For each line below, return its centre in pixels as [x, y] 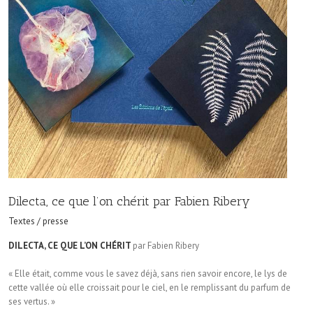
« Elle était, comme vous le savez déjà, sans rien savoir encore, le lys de [148, 274]
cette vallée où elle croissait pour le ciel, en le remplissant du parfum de [150, 287]
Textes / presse [38, 221]
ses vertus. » [32, 301]
